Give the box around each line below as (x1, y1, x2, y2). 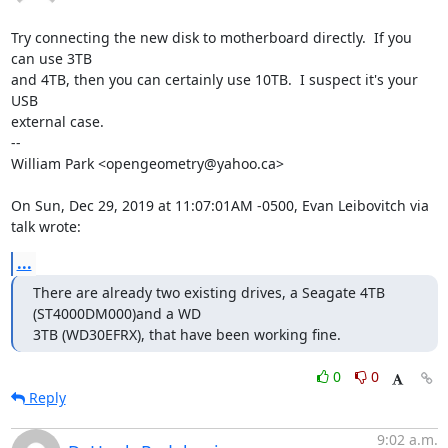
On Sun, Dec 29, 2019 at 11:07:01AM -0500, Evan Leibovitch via (10, 196, 429, 215)
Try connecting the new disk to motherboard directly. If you (10, 28, 412, 47)
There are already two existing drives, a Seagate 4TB (32, 283, 385, 302)
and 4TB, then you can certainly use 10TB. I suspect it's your (10, 70, 418, 89)
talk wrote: (10, 217, 81, 236)
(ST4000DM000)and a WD (32, 304, 201, 323)
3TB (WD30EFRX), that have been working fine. (32, 325, 341, 344)
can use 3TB (10, 49, 92, 68)
